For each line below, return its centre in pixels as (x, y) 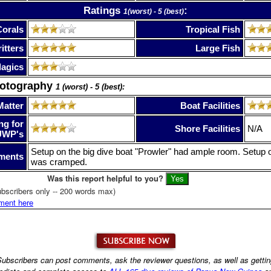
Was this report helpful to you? (105, 178)
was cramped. (59, 162)
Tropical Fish (213, 29)
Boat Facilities (210, 105)
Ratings (103, 10)
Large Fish (218, 48)
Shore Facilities (207, 128)
